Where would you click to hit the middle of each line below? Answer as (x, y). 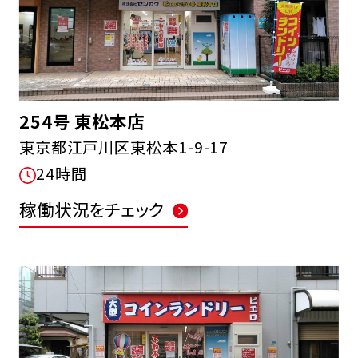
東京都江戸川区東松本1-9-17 (124, 147)
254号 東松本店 (82, 121)
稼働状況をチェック (91, 209)
